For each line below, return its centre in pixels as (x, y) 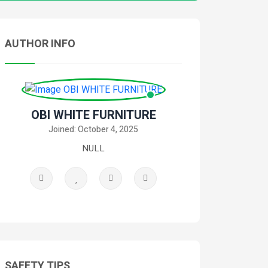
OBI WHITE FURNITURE (93, 115)
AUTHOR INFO (40, 44)
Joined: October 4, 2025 (93, 130)
